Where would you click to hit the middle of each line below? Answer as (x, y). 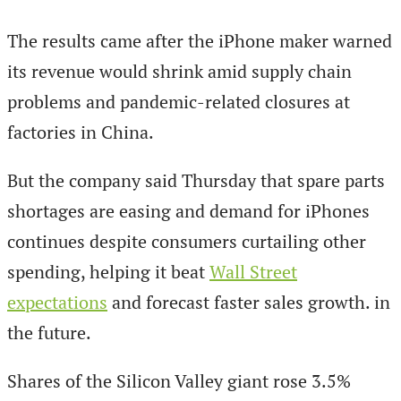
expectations (57, 302)
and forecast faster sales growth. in (249, 302)
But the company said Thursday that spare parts (196, 180)
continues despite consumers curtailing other (187, 241)
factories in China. (81, 132)
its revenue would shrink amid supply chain (179, 71)
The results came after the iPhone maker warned (200, 40)
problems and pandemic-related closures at (179, 101)
